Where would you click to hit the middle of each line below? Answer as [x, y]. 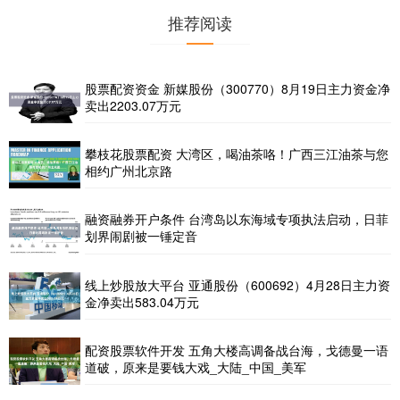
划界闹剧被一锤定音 [141, 236]
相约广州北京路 [129, 170]
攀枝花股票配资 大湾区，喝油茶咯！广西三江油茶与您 [237, 153]
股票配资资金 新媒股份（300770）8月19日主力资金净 [237, 88]
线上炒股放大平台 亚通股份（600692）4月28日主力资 [237, 284]
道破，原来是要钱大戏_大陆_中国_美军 [196, 367]
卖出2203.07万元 [133, 105]
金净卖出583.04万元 [142, 301]
